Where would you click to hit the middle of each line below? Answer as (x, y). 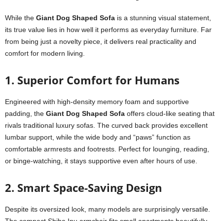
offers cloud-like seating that (170, 113)
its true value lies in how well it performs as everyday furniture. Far (108, 30)
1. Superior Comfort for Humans (92, 80)
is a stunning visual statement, (163, 18)
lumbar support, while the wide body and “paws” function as (98, 137)
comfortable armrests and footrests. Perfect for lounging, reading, (107, 149)
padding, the (25, 113)
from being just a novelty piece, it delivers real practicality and (101, 41)
